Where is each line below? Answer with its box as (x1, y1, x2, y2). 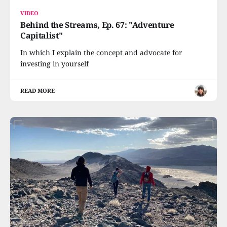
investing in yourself (20, 59, 89, 68)
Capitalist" (20, 30, 63, 41)
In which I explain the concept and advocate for (20, 48, 182, 57)
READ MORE (20, 87, 55, 94)
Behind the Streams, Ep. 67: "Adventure (20, 19, 174, 30)
